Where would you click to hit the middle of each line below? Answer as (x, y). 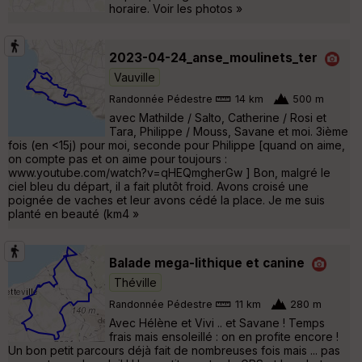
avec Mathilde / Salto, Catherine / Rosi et (218, 117)
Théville (135, 282)
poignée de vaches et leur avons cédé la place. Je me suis (166, 200)
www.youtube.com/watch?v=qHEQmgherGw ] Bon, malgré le (169, 172)
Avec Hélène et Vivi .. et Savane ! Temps (217, 322)
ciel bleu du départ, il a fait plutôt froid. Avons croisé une (158, 186)
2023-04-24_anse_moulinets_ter (213, 57)
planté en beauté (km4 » (74, 213)
